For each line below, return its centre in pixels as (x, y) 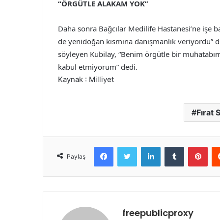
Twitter (147, 147)
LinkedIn (173, 147)
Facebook (128, 147)
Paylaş (76, 157)
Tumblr (194, 147)
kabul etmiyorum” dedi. (98, 67)
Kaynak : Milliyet (86, 80)
